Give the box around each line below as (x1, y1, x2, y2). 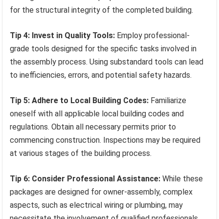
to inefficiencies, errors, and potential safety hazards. (10, 70, 192, 80)
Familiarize (149, 96, 187, 106)
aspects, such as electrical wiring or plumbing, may (10, 200, 183, 210)
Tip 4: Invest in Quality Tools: (10, 31, 115, 41)
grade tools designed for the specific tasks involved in (10, 44, 197, 54)
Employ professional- (115, 31, 190, 41)
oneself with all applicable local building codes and (10, 109, 184, 119)
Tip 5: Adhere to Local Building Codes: (10, 96, 149, 106)
